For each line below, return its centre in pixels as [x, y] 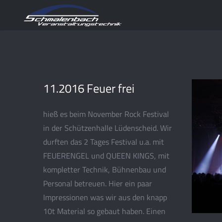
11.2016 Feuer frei [89, 88]
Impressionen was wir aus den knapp [105, 197]
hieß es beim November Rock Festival [106, 114]
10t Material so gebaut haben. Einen [104, 211]
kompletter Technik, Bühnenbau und [105, 169]
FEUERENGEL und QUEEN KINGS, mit [106, 156]
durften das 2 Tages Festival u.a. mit [104, 142]
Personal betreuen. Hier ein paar [98, 183]
